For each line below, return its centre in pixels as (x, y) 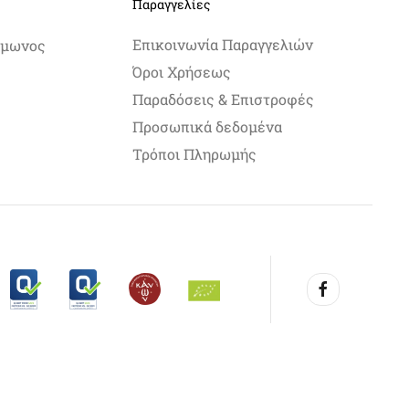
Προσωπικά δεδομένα (207, 127)
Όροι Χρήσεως (181, 72)
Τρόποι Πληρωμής (194, 154)
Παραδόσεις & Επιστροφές (223, 100)
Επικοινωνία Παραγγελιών (222, 45)
